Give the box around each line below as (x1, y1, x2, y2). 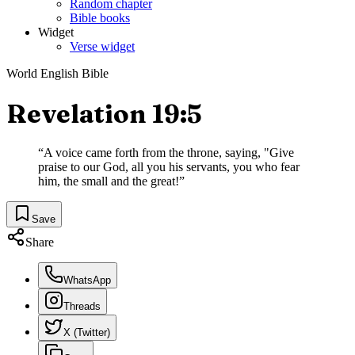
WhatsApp (63, 274, 111, 287)
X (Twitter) (63, 326, 110, 339)
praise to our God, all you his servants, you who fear (38, 160, 300, 174)
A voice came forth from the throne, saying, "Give (44, 146, 294, 160)
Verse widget (70, 40, 135, 54)
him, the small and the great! (38, 174, 179, 189)
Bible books (70, 11, 130, 25)
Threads (63, 300, 101, 313)
